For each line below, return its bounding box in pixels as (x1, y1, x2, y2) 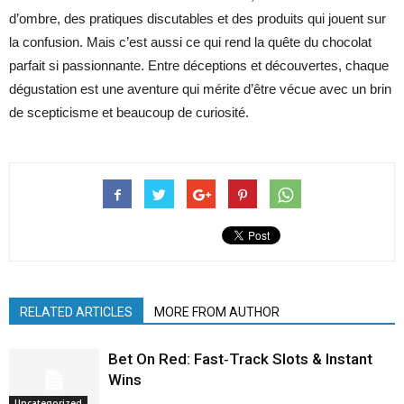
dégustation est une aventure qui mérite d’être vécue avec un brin (9, 81, 391, 96)
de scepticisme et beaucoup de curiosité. (9, 105, 249, 120)
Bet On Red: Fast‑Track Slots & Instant (108, 350, 372, 368)
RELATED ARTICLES (20, 305, 133, 319)
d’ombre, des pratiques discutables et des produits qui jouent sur (9, 11, 386, 26)
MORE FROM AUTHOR (154, 305, 280, 319)
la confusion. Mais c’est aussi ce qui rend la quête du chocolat (9, 34, 372, 50)
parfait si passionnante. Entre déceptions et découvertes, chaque (9, 58, 389, 73)
